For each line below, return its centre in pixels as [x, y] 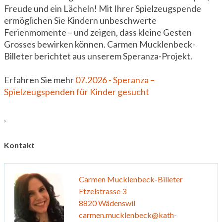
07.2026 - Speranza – [115, 80]
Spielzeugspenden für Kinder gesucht [77, 91]
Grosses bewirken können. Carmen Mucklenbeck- [100, 44]
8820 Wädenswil [107, 203]
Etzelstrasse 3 [103, 191]
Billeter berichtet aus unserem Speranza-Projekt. [98, 56]
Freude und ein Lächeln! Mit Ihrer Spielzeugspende [103, 8]
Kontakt [19, 145]
